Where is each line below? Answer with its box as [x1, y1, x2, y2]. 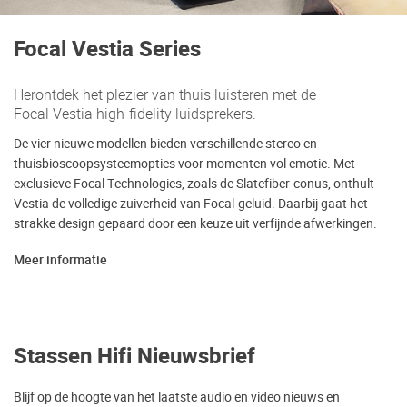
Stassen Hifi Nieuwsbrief [14, 341, 255, 373]
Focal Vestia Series [14, 34, 201, 66]
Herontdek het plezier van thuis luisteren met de [14, 84, 316, 105]
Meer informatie [14, 251, 107, 270]
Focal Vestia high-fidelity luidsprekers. [14, 104, 256, 124]
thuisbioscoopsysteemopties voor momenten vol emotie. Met [14, 154, 355, 174]
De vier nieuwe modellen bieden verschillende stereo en [14, 134, 317, 154]
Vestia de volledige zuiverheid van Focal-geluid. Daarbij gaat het [14, 194, 368, 213]
